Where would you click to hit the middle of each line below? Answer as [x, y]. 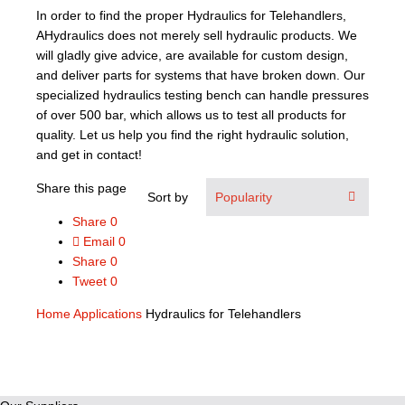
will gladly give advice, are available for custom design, [192, 55]
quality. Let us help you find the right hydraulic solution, [193, 135]
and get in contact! [89, 155]
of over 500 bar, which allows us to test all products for [191, 115]
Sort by [168, 197]
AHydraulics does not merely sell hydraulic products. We [197, 35]
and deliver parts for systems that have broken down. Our [201, 75]
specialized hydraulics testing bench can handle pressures [202, 95]
